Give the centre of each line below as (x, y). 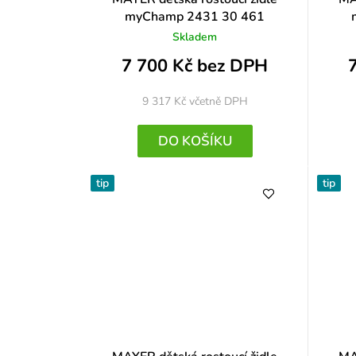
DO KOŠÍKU (195, 141)
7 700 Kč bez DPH (195, 66)
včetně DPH (218, 101)
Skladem (195, 37)
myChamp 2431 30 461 (195, 17)
